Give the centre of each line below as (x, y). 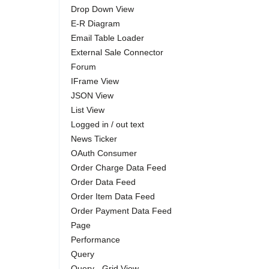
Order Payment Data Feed (121, 211)
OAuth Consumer (104, 153)
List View (88, 110)
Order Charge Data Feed (119, 168)
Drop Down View (102, 9)
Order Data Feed (103, 182)
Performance (95, 240)
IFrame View (95, 81)
